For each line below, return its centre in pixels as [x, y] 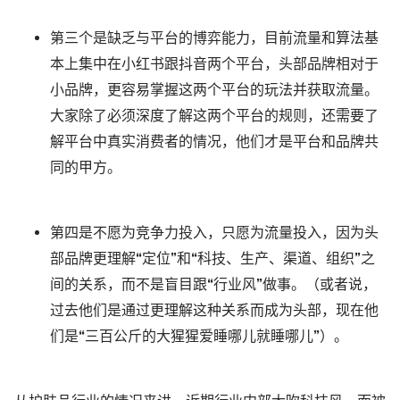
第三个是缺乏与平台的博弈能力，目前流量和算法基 [214, 39]
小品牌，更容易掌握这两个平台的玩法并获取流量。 [214, 91]
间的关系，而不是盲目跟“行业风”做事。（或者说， [213, 286]
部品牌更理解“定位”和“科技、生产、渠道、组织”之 [212, 260]
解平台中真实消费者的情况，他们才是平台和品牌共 [214, 143]
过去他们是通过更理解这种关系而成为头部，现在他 [214, 312]
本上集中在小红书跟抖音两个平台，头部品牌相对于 [214, 65]
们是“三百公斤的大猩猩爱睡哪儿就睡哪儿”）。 [199, 337]
